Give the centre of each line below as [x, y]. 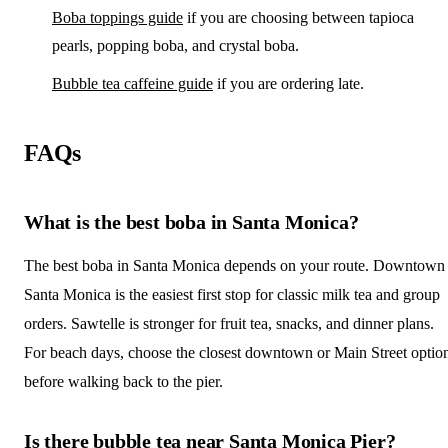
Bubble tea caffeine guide [132, 83]
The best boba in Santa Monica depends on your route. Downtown [234, 265]
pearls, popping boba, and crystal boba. [175, 45]
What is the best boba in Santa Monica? [191, 221]
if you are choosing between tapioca [298, 17]
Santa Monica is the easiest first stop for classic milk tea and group [232, 294]
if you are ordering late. [288, 83]
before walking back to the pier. [123, 381]
